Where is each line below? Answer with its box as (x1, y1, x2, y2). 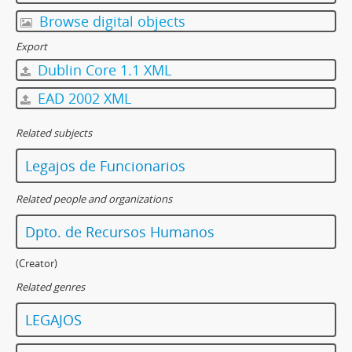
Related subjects (16, 126, 92, 140)
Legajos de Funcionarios (25, 156, 185, 175)
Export (16, 39, 47, 53)
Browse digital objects (35, 12, 185, 31)
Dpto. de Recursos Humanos (25, 222, 214, 241)
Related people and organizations (16, 192, 172, 206)
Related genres (16, 280, 85, 294)
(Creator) (16, 256, 57, 270)
